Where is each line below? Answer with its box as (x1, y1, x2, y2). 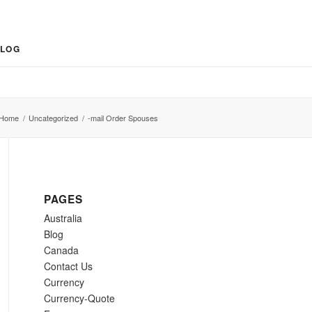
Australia (44, 211, 83, 225)
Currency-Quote (44, 291, 116, 305)
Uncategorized (29, 112, 78, 123)
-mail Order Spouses (88, 112, 158, 123)
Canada (44, 243, 79, 257)
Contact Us (44, 259, 93, 273)
